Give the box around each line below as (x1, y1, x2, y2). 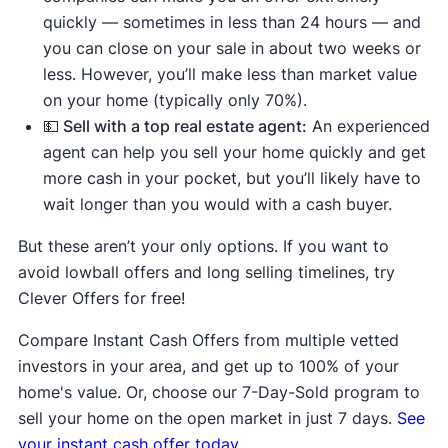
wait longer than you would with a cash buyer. (42, 194, 392, 214)
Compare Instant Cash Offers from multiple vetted (17, 330, 399, 350)
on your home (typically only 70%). (42, 90, 307, 110)
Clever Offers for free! (17, 288, 190, 308)
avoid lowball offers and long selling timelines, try (17, 262, 395, 282)
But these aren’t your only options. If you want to (17, 236, 389, 256)
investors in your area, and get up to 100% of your (17, 356, 399, 376)
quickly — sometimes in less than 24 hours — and (42, 12, 421, 32)
